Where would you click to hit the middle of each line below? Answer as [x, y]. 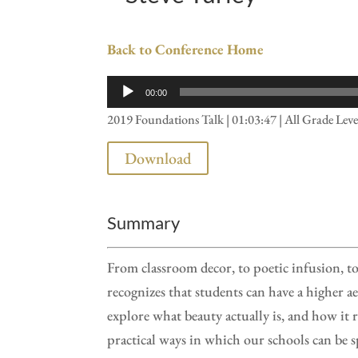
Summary [144, 223]
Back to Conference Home [186, 49]
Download [158, 159]
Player [124, 110]
